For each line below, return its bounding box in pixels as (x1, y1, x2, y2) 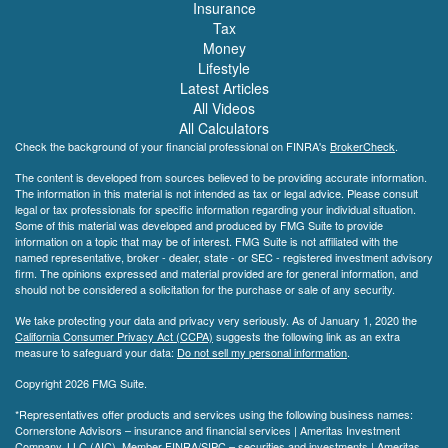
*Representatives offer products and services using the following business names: (15, 405, 413, 422)
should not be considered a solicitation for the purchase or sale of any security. (15, 280, 395, 297)
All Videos (193, 97, 255, 118)
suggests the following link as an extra (213, 327, 400, 344)
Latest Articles (179, 77, 269, 98)
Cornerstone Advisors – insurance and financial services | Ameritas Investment (15, 421, 400, 438)
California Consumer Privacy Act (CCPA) (15, 327, 213, 344)
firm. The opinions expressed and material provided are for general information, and (15, 264, 418, 281)
